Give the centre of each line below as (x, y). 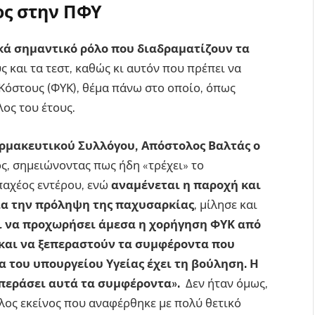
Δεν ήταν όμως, (225, 283)
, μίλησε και (226, 204)
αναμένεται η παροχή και (186, 185)
